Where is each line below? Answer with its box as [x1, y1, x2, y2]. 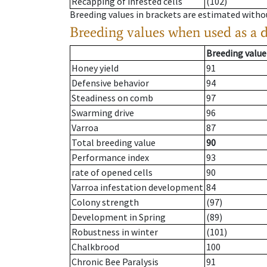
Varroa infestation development [72, 181, 203, 194]
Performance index [72, 151, 149, 164]
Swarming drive [72, 107, 134, 119]
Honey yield [72, 62, 119, 74]
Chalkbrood [72, 241, 119, 253]
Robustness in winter [72, 226, 158, 238]
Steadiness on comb [72, 92, 153, 104]
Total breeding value [72, 136, 156, 149]
